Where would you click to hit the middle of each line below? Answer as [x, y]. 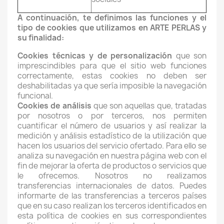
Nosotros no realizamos [150, 176]
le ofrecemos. [56, 176]
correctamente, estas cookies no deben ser [112, 76]
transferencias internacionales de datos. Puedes [112, 186]
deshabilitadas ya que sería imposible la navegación [112, 86]
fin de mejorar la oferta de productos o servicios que [112, 166]
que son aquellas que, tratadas [150, 106]
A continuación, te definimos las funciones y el [112, 18]
